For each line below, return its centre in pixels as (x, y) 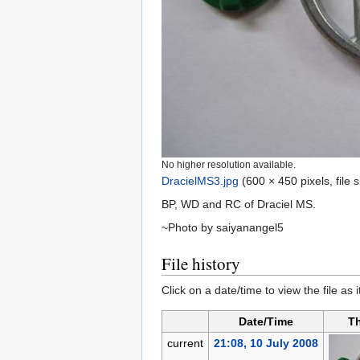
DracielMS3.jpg (200, 181)
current (185, 344)
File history (201, 264)
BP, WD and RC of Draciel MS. (239, 205)
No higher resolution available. (229, 165)
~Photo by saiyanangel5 (223, 228)
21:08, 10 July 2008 (266, 344)
